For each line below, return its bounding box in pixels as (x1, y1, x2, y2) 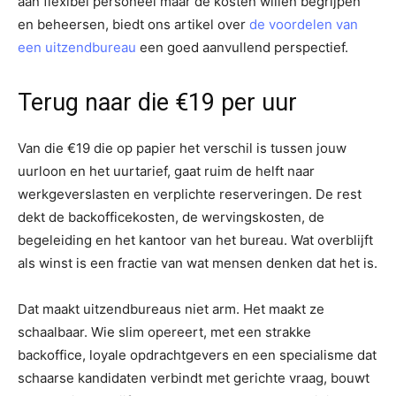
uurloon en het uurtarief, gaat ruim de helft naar (18, 162, 315, 179)
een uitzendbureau (18, 38, 136, 56)
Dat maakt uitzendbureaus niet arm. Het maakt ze (18, 300, 324, 317)
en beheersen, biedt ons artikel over (18, 15, 249, 33)
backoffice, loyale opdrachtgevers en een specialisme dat (18, 346, 377, 363)
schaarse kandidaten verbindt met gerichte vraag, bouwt (18, 369, 369, 386)
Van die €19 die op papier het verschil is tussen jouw (18, 139, 346, 156)
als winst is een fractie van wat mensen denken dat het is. (18, 254, 377, 271)
